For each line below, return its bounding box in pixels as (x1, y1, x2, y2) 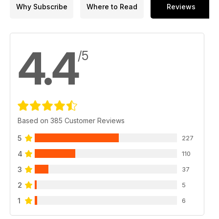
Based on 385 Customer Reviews (18, 116, 125, 125)
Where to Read (87, 2, 137, 11)
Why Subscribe (16, 2, 67, 11)
